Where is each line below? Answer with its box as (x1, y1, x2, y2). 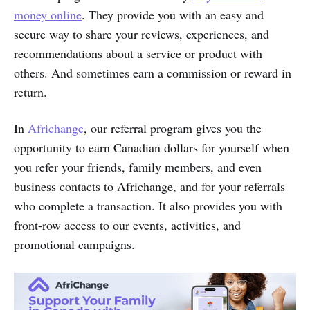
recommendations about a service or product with (14, 45, 262, 62)
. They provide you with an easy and (82, 6, 264, 23)
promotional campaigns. (14, 236, 135, 253)
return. (14, 84, 47, 100)
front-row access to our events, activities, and (14, 217, 241, 233)
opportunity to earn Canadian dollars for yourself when (14, 139, 289, 156)
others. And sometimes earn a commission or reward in (14, 64, 291, 81)
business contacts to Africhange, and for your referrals (14, 178, 285, 194)
